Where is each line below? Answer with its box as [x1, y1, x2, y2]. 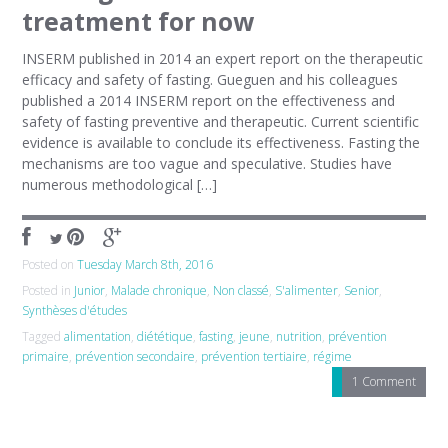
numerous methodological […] [22, 175, 218, 194]
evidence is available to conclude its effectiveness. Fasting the [22, 133, 421, 152]
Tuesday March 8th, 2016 [77, 256, 214, 273]
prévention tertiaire [201, 348, 308, 365]
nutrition [276, 328, 323, 345]
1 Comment [351, 373, 416, 390]
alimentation [64, 328, 132, 345]
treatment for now [22, 5, 255, 38]
